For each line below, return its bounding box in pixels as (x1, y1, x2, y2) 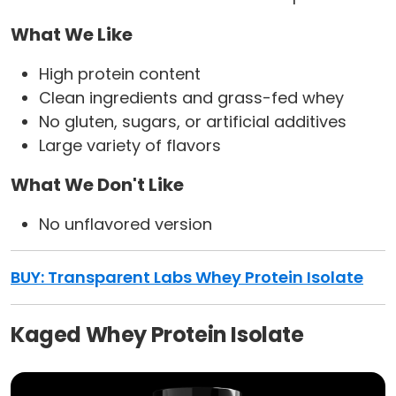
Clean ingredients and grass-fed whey (39, 87, 344, 110)
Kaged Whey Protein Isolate (11, 320, 304, 350)
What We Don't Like (11, 172, 184, 198)
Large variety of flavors (39, 134, 221, 157)
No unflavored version (39, 213, 212, 236)
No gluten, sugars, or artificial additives (39, 110, 346, 133)
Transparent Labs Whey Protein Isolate (48, 266, 363, 289)
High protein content (39, 63, 201, 86)
